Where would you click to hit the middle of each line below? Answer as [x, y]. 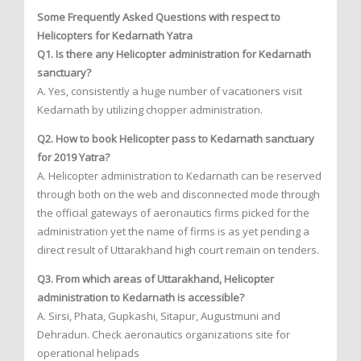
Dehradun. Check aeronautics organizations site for [164, 334]
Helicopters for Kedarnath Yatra [115, 35]
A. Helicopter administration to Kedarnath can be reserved [179, 175]
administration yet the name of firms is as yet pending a [173, 231]
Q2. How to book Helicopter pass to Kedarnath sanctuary [176, 138]
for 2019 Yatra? [73, 157]
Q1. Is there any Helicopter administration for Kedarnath [174, 54]
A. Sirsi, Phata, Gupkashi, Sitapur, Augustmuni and [159, 315]
